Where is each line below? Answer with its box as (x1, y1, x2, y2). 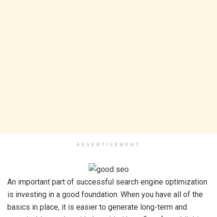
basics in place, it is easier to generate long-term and (7, 202, 187, 212)
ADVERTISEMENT (77, 142, 140, 147)
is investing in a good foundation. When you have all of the (7, 190, 203, 199)
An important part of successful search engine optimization (7, 177, 207, 186)
